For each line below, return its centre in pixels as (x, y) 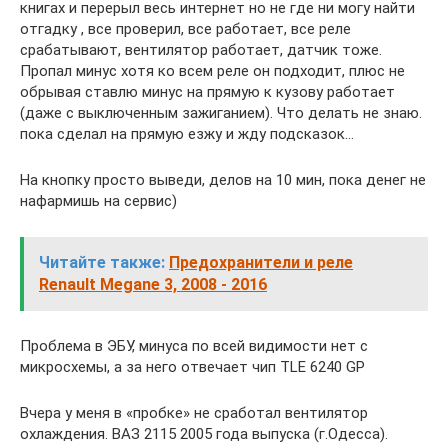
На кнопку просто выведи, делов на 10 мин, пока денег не (223, 180)
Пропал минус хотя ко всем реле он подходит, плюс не (212, 71)
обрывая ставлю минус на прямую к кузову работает (207, 92)
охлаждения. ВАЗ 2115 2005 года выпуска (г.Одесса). (204, 434)
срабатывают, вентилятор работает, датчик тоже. (201, 50)
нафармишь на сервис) (98, 201)
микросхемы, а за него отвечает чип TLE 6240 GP (192, 367)
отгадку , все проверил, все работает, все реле (185, 29)
